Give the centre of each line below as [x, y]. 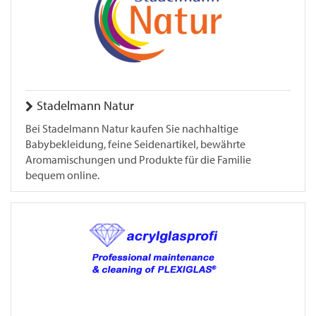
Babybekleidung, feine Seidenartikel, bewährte [135, 144]
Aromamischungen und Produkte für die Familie [138, 160]
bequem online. [62, 175]
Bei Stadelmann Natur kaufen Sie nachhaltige [132, 129]
